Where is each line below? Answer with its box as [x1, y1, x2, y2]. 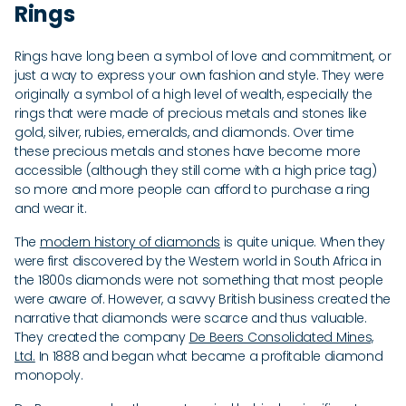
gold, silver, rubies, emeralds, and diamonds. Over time [14, 123, 354, 141]
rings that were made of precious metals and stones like [14, 104, 367, 122]
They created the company [14, 328, 189, 346]
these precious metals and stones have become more [14, 142, 361, 160]
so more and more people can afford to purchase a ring [14, 180, 371, 198]
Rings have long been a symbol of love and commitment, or [14, 47, 391, 65]
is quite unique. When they [220, 233, 385, 251]
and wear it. [14, 199, 91, 217]
